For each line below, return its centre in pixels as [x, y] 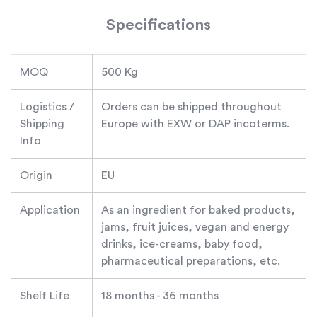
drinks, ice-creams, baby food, [182, 244]
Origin [36, 175]
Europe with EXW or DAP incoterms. [195, 123]
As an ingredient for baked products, [198, 210]
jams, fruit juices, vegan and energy [195, 227]
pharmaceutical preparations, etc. [191, 261]
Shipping [42, 123]
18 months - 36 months [160, 295]
